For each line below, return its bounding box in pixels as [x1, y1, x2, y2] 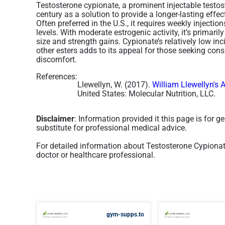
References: [36, 72, 77, 81]
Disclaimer [36, 114, 74, 124]
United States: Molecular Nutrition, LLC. [77, 89, 215, 98]
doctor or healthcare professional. [36, 150, 155, 160]
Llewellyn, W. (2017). [77, 80, 152, 89]
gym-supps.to [106, 211, 144, 218]
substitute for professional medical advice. [36, 123, 187, 133]
